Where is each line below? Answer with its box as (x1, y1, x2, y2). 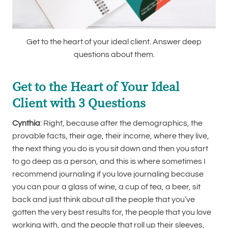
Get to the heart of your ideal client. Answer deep (26, 37, 202, 46)
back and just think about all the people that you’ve (12, 195, 195, 204)
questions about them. (73, 50, 155, 59)
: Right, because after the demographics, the (40, 119, 203, 127)
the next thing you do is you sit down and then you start (12, 144, 208, 153)
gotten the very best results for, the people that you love (12, 208, 211, 216)
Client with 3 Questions (12, 94, 146, 111)
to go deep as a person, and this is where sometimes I (12, 157, 206, 165)
